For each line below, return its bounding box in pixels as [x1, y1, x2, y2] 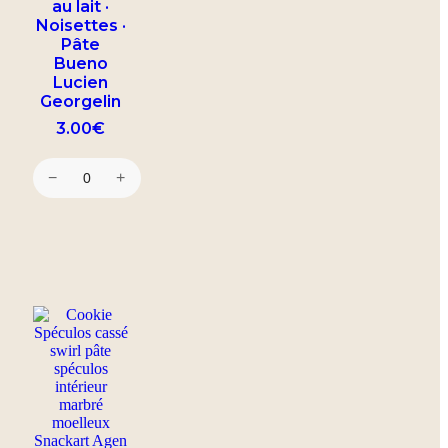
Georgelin [40, 91, 122, 111]
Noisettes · [35, 15, 126, 35]
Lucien [53, 72, 109, 92]
